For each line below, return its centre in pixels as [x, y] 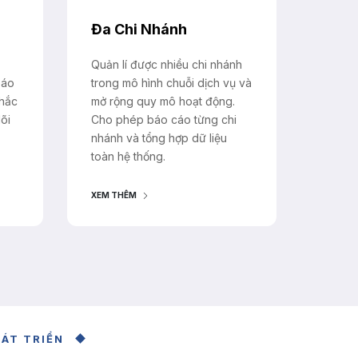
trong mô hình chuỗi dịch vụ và [171, 83]
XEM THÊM [113, 195]
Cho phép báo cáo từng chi [163, 120]
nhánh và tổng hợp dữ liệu [159, 138]
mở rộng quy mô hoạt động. [163, 101]
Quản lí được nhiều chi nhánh [166, 65]
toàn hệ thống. [128, 157]
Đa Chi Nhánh [139, 30]
